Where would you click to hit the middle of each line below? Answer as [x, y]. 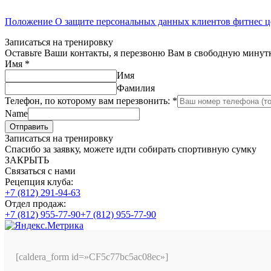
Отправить [29, 127]
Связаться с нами [40, 171]
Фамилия [136, 88]
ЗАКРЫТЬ [27, 160]
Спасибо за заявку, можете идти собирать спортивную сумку [131, 149]
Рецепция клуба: [39, 182]
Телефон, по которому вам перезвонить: [89, 101]
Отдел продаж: [35, 204]
